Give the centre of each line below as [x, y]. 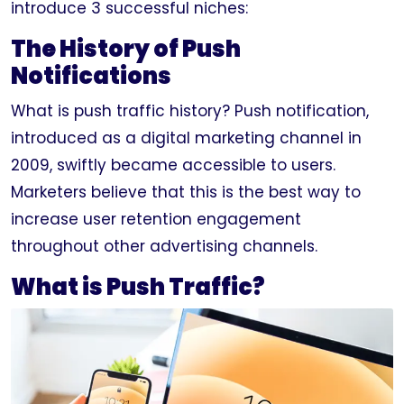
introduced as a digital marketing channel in [186, 138]
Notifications [91, 76]
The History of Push [126, 49]
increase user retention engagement [156, 219]
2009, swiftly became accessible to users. [173, 165]
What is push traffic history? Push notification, [190, 111]
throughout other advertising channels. [166, 246]
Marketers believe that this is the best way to [186, 192]
